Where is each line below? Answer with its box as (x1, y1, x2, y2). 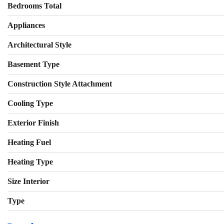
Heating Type (7, 157, 53, 166)
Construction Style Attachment (7, 79, 112, 88)
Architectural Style (7, 40, 71, 49)
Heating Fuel (7, 138, 51, 147)
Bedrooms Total (7, 1, 61, 10)
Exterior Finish (7, 118, 59, 127)
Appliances (7, 21, 45, 30)
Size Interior (7, 177, 49, 186)
